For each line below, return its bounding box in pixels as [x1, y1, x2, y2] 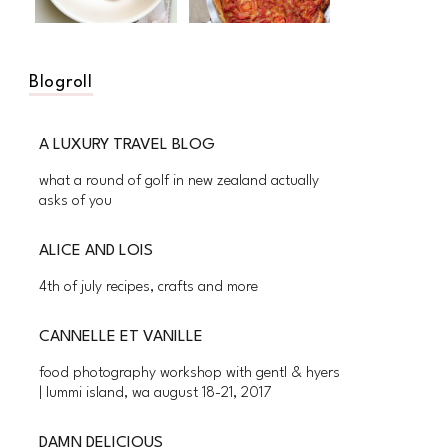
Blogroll [29, 74, 93, 92]
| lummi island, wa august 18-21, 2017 [39, 386, 271, 402]
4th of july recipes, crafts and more [39, 280, 258, 296]
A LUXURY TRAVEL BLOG [49, 137, 215, 154]
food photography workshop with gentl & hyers [39, 366, 340, 382]
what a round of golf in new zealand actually [39, 174, 319, 190]
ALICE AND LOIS [49, 243, 153, 260]
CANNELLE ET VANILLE [50, 329, 203, 346]
